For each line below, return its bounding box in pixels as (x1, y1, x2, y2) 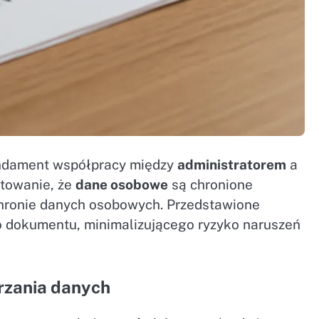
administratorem (177, 156, 287, 172)
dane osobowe (75, 176, 169, 192)
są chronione (168, 176, 253, 192)
